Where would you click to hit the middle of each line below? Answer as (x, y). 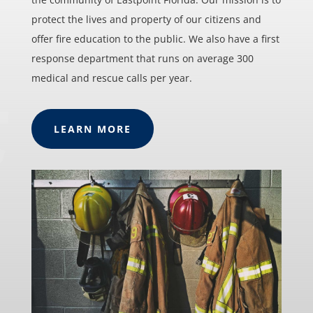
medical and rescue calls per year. (111, 78)
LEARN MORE (92, 129)
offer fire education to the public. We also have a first (155, 39)
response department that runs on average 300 (142, 59)
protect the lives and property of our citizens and (146, 20)
